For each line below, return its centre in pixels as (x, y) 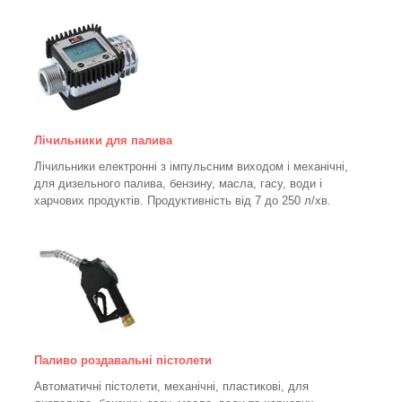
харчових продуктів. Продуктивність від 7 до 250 (167, 201)
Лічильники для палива (103, 141)
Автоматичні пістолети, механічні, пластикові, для (171, 387)
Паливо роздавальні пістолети (123, 361)
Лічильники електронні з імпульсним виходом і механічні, (191, 167)
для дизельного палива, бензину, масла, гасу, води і (178, 184)
